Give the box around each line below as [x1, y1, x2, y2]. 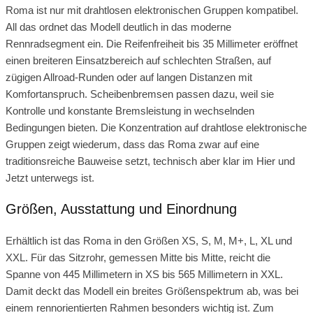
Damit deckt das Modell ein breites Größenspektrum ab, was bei [6, 284, 298, 297]
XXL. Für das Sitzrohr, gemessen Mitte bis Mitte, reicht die [6, 251, 270, 263]
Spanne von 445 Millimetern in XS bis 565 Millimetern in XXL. [6, 268, 283, 280]
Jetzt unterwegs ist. [6, 171, 94, 184]
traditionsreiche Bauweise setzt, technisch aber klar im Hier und [6, 154, 295, 167]
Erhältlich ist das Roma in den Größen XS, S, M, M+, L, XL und [6, 234, 292, 247]
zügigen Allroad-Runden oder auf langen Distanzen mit [6, 71, 252, 83]
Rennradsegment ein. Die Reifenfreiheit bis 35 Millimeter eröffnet [6, 37, 298, 50]
